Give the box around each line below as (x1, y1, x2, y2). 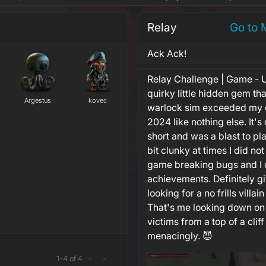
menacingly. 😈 (147, 230, 213, 242)
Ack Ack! (147, 47, 186, 60)
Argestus (24, 96, 52, 105)
